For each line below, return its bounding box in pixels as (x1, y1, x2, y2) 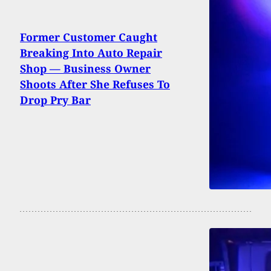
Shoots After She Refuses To (20, 76, 170, 91)
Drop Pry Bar (20, 92, 91, 107)
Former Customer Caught (20, 29, 157, 44)
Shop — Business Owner (20, 60, 151, 76)
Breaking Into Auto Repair (20, 45, 162, 60)
